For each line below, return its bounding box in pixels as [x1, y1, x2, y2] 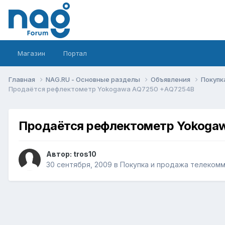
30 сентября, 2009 [46, 160, 112, 169]
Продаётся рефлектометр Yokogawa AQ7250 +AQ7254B [9, 84, 194, 93]
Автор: [46, 150, 73, 159]
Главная [9, 75, 37, 83]
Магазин [18, 49, 45, 57]
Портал [63, 49, 87, 57]
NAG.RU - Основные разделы [46, 75, 142, 83]
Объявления [151, 75, 192, 83]
